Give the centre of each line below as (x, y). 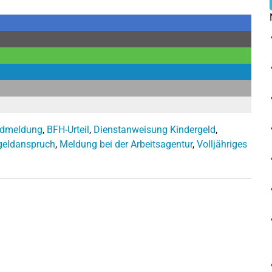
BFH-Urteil (68, 129)
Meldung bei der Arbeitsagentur (126, 144)
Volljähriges (222, 144)
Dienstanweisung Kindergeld (155, 129)
